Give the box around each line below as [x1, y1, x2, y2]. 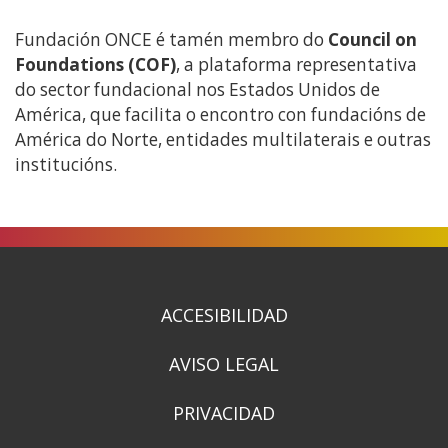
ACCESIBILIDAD [160, 302, 288, 327]
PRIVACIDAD [173, 400, 275, 425]
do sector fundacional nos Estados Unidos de [15, 77, 380, 101]
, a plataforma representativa [176, 52, 417, 76]
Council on [328, 27, 417, 51]
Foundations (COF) [15, 52, 176, 76]
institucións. [15, 152, 117, 176]
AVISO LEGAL [169, 351, 279, 376]
